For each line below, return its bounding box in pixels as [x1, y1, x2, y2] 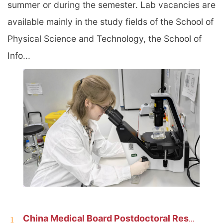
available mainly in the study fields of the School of [7, 16, 214, 27]
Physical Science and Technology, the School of [7, 33, 202, 44]
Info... [7, 50, 30, 61]
